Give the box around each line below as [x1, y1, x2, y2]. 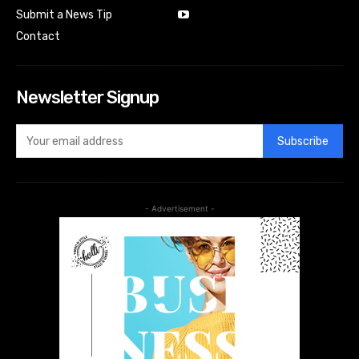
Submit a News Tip [16, 8, 112, 22]
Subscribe [277, 134, 329, 148]
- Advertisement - [144, 204, 215, 214]
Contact [16, 30, 60, 44]
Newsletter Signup [16, 87, 159, 109]
